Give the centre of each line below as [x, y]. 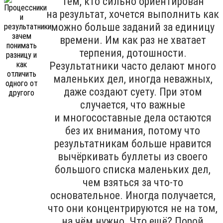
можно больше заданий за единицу [133, 27]
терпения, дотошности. [133, 53]
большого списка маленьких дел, [133, 169]
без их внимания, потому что [133, 130]
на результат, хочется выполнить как [133, 14]
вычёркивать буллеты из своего [133, 156]
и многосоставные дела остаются [133, 117]
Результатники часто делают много [133, 66]
